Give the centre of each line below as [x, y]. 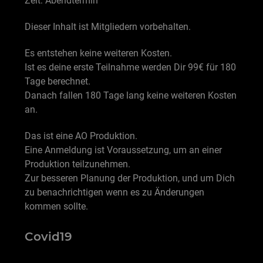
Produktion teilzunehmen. [77, 164]
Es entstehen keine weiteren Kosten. [98, 53]
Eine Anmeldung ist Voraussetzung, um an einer [123, 150]
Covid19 [48, 236]
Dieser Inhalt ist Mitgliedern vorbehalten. [108, 27]
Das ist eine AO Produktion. [81, 136]
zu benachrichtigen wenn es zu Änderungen [114, 192]
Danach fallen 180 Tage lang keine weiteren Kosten [131, 95]
